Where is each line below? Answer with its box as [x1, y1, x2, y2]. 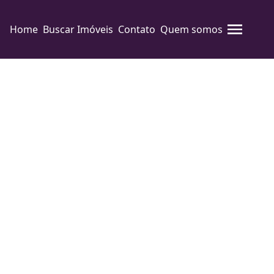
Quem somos [160, 23, 223, 36]
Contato [118, 23, 155, 36]
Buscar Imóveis [43, 23, 113, 36]
